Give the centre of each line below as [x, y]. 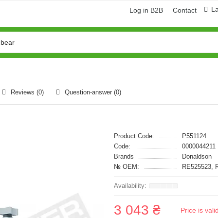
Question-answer [89, 92]
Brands [124, 156]
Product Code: [134, 136]
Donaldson [197, 156]
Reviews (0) [27, 92]
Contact [185, 10]
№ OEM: [127, 167]
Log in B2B [146, 10]
